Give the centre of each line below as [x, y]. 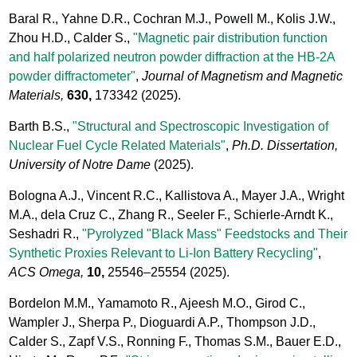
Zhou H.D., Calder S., [71, 37]
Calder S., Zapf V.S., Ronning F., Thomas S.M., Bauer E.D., [175, 341]
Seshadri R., [46, 233]
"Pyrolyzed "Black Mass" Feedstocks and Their [215, 233]
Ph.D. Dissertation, [285, 145]
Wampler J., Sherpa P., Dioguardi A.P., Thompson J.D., [163, 322]
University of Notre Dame [80, 164]
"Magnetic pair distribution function [231, 37]
